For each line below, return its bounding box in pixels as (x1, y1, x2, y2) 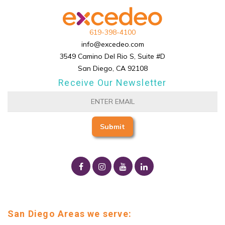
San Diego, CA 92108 (77, 63, 148, 73)
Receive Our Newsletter (58, 77, 167, 88)
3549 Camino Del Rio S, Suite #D (60, 51, 165, 61)
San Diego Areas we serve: (8, 208, 132, 219)
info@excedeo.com (81, 39, 144, 49)
